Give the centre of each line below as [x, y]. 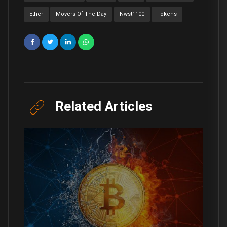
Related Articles [104, 106]
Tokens [167, 14]
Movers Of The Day [81, 14]
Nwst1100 [132, 14]
